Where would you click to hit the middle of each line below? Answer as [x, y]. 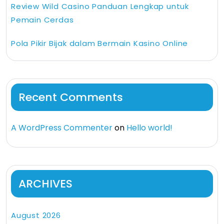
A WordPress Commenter [62, 128]
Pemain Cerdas [42, 20]
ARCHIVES [45, 184]
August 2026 [36, 215]
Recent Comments [71, 97]
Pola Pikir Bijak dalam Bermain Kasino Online [100, 43]
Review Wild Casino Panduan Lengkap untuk [100, 6]
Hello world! [149, 128]
